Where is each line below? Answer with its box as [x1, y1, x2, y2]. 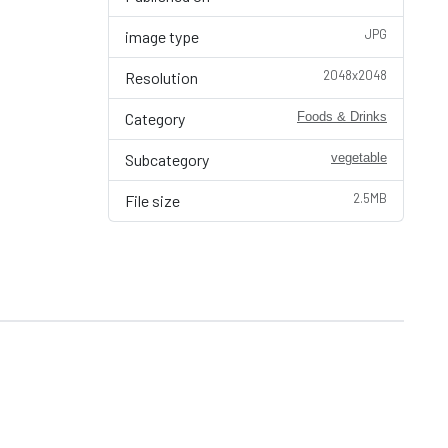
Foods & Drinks [297, 109, 387, 124]
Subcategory [125, 150, 209, 169]
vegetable [331, 150, 387, 165]
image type [125, 27, 199, 46]
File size [125, 191, 180, 210]
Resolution [125, 68, 198, 87]
